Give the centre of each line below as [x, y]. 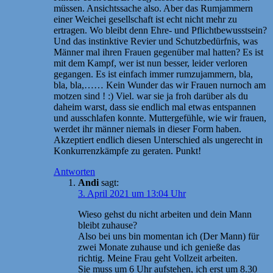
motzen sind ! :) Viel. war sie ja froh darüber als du [151, 96]
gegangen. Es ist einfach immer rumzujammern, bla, [153, 74]
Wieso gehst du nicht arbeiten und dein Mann [165, 214]
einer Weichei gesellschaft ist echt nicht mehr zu [145, 19]
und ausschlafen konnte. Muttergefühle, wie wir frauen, [160, 118]
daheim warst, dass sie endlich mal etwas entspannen [155, 107]
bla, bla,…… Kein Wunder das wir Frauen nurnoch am [160, 85]
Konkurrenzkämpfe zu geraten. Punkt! [127, 151]
